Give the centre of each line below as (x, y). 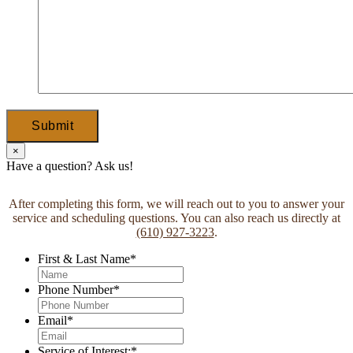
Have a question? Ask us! (70, 166)
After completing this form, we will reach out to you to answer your (176, 204)
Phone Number (76, 290)
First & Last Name (84, 259)
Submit (52, 126)
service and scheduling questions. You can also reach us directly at (176, 218)
